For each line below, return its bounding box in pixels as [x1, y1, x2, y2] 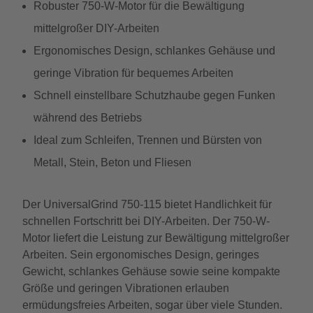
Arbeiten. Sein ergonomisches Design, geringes [22, 249, 259, 261]
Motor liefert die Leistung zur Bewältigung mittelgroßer [22, 232, 289, 244]
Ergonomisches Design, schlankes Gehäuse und [34, 45, 275, 57]
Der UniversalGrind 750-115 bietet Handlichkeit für [22, 198, 272, 210]
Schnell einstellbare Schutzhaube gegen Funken [34, 89, 275, 101]
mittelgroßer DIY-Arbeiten [34, 22, 159, 34]
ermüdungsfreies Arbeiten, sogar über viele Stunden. [22, 299, 282, 311]
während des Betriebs [34, 112, 142, 124]
